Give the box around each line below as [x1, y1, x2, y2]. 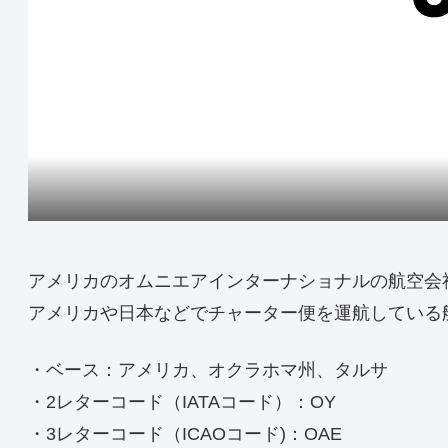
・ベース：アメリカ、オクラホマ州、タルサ [28, 359, 388, 380]
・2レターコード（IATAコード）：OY [28, 391, 336, 412]
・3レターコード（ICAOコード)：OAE [28, 423, 342, 444]
